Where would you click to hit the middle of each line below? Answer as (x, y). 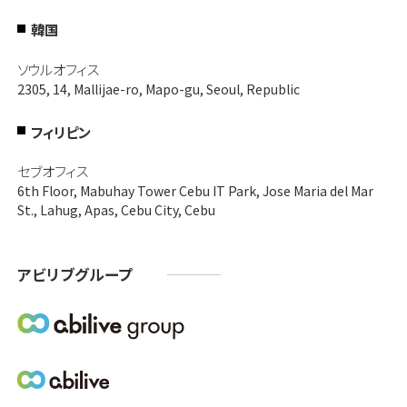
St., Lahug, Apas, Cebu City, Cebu (116, 210)
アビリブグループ (74, 274)
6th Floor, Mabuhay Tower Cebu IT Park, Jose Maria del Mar (195, 191)
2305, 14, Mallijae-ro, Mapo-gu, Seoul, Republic (158, 89)
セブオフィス (52, 171)
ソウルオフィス (58, 69)
